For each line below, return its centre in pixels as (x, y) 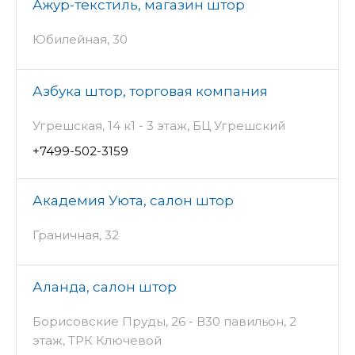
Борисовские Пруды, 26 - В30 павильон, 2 (164, 322)
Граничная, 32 (76, 235)
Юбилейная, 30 (80, 40)
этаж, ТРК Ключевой (97, 341)
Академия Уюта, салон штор (133, 201)
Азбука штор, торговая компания (150, 92)
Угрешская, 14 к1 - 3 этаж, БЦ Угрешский (159, 126)
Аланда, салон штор (105, 287)
